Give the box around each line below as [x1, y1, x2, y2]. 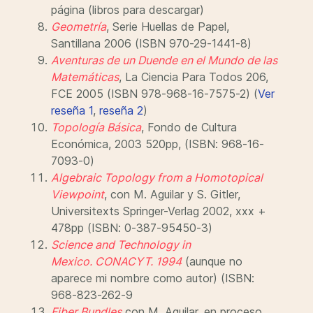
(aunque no [182, 254, 242, 268]
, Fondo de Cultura [141, 120, 237, 134]
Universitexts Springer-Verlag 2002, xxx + [51, 204, 266, 218]
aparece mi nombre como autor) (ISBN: [51, 271, 254, 285]
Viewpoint [51, 187, 104, 201]
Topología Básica [51, 120, 141, 134]
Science [51, 238, 95, 252]
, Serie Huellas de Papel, [106, 20, 229, 34]
